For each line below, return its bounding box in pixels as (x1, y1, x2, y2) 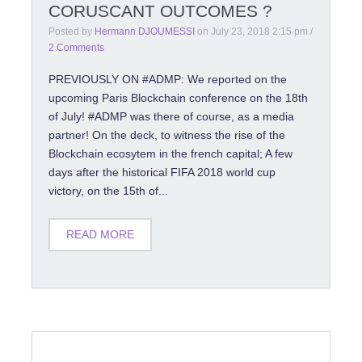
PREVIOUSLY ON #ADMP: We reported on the (48, 73, 287, 86)
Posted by (48, 26, 95, 37)
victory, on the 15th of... (48, 184, 168, 197)
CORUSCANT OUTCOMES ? (48, 2, 272, 20)
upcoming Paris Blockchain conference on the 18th (48, 91, 308, 104)
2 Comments (48, 42, 104, 53)
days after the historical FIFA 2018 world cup (48, 166, 276, 179)
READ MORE (66, 228, 134, 241)
